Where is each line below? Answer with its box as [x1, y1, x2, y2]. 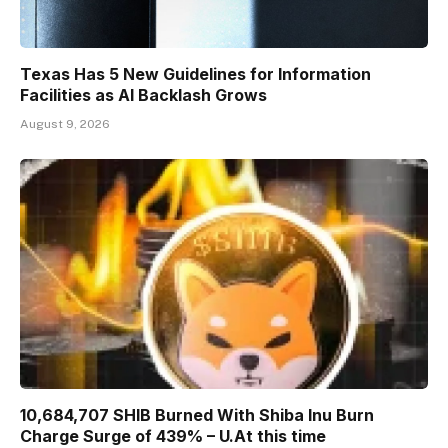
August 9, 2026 [20, 117, 110, 132]
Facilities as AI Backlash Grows [20, 85, 267, 106]
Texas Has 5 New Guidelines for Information [20, 64, 371, 85]
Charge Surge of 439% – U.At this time [20, 425, 326, 446]
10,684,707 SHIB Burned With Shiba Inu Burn [20, 404, 374, 425]
